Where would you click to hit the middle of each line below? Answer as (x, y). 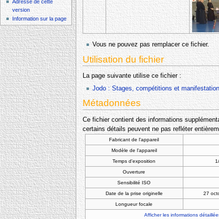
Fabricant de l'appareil (134, 139)
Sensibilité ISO (134, 182)
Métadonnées (111, 103)
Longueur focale (134, 204)
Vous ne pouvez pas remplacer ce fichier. (151, 44)
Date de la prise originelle (134, 193)
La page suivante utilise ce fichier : (132, 76)
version (21, 10)
